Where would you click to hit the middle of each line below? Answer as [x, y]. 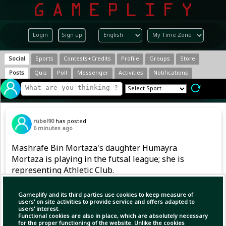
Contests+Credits [87, 59]
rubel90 [44, 122]
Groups [160, 59]
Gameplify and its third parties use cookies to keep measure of [106, 195]
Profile [130, 59]
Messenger [93, 73]
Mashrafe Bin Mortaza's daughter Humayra [94, 149]
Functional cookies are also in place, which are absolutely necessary [113, 216]
